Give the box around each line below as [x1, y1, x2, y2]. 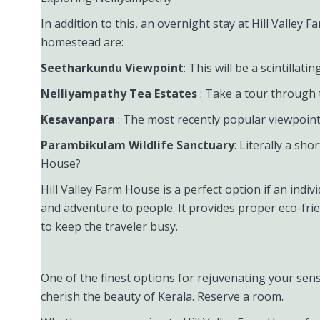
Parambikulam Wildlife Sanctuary [41, 137, 234, 153]
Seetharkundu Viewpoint [41, 60, 184, 76]
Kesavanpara [41, 111, 118, 127]
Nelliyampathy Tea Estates [41, 86, 200, 101]
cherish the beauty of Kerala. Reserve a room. [41, 289, 284, 304]
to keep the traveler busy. [41, 219, 178, 234]
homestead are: [41, 34, 124, 50]
